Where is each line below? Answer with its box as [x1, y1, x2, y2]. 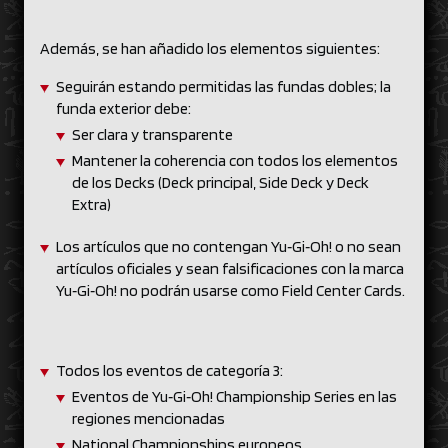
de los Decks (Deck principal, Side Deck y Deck [72, 173, 369, 192]
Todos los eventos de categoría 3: [56, 361, 291, 380]
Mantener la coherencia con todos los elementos [72, 151, 398, 170]
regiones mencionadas [72, 409, 230, 428]
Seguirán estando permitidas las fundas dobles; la [56, 77, 391, 96]
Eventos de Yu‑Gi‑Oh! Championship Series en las [72, 387, 397, 406]
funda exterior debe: [56, 99, 199, 118]
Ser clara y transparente [72, 125, 238, 144]
